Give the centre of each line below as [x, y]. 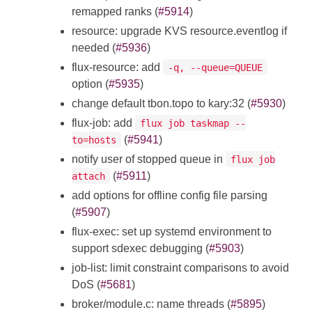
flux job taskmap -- [193, 123]
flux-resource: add [117, 67]
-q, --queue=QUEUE [215, 67]
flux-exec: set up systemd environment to [172, 231]
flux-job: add [103, 123]
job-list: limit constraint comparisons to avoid [180, 267]
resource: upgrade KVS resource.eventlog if [179, 31]
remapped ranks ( [115, 11]
